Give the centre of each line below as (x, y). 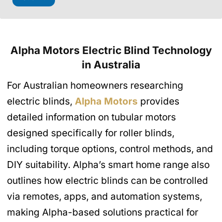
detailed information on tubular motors (91, 117)
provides (159, 101)
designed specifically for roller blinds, (91, 133)
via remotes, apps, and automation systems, (105, 196)
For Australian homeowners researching (95, 85)
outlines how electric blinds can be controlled (108, 180)
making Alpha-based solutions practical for (103, 212)
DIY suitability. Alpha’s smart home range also (108, 165)
